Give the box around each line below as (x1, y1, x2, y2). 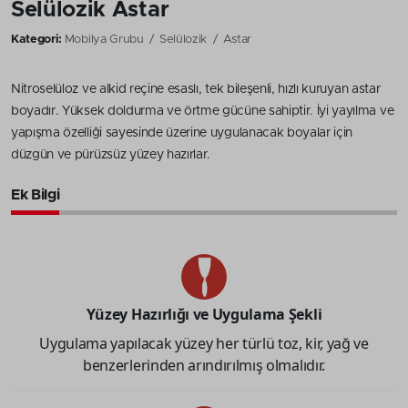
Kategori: (11, 33, 63, 46)
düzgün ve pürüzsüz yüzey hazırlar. (11, 148, 211, 161)
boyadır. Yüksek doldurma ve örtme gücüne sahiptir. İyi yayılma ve (11, 104, 394, 117)
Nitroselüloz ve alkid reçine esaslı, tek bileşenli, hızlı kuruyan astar (11, 82, 381, 96)
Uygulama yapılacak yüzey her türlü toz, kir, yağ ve (39, 332, 369, 353)
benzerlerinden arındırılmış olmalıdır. (83, 354, 325, 375)
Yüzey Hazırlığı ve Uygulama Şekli (86, 303, 322, 324)
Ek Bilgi (11, 187, 60, 202)
